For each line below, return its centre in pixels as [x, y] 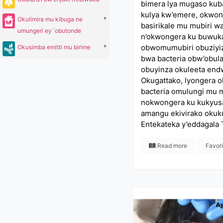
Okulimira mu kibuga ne [50, 19]
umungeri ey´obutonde [49, 31]
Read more [171, 146]
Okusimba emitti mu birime [54, 47]
